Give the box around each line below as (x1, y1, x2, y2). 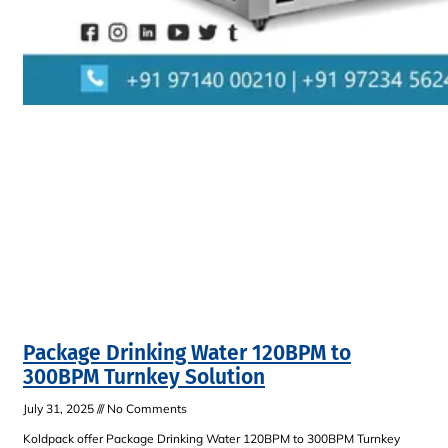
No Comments (104, 401, 187, 417)
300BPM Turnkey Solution (23, 364, 265, 391)
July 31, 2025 (23, 401, 97, 417)
